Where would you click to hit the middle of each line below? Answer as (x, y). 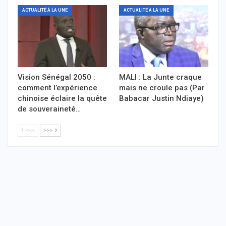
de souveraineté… (49, 109)
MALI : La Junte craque (160, 77)
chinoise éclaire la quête (62, 99)
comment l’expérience (58, 88)
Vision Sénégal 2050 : (56, 77)
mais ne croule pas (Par (162, 88)
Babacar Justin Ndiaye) (161, 99)
